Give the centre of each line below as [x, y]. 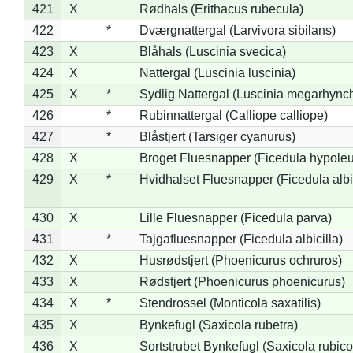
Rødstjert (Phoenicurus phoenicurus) [242, 281]
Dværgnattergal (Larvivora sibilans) [237, 30]
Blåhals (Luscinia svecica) [212, 51]
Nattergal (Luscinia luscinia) [217, 72]
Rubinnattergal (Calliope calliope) [233, 115]
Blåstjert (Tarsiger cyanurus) [217, 136]
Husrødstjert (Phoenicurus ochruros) [240, 260]
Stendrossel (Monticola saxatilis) [230, 303]
